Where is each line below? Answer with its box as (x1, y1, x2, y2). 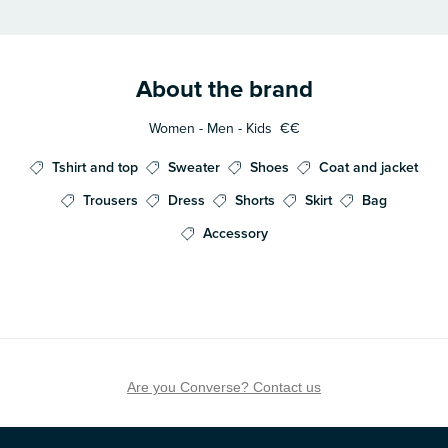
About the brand (135, 74, 313, 104)
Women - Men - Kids (148, 119, 272, 137)
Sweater (168, 158, 220, 176)
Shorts (235, 191, 275, 209)
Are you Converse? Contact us (127, 378, 321, 395)
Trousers (83, 191, 138, 209)
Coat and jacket (319, 158, 418, 176)
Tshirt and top (52, 158, 138, 176)
